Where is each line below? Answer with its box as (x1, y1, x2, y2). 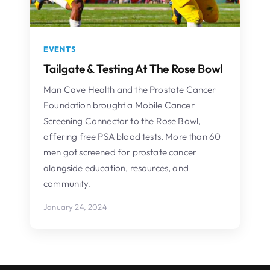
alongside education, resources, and (43, 162, 189, 174)
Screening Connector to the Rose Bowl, (43, 115, 201, 127)
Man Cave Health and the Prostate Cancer (43, 83, 216, 95)
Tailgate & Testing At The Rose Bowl (43, 61, 224, 76)
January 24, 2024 (43, 201, 107, 212)
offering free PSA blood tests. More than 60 (43, 130, 221, 142)
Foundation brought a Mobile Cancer (43, 99, 195, 111)
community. (43, 177, 91, 189)
